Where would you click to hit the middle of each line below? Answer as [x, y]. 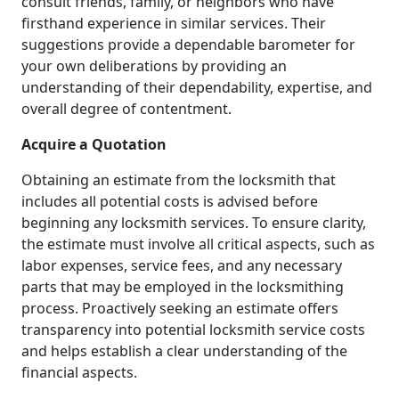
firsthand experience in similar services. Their [174, 23]
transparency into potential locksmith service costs [193, 329]
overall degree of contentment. [126, 108]
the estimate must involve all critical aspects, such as [198, 244]
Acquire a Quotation [94, 144]
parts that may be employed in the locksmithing [183, 286]
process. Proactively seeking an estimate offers [180, 308]
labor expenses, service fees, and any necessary [182, 265]
